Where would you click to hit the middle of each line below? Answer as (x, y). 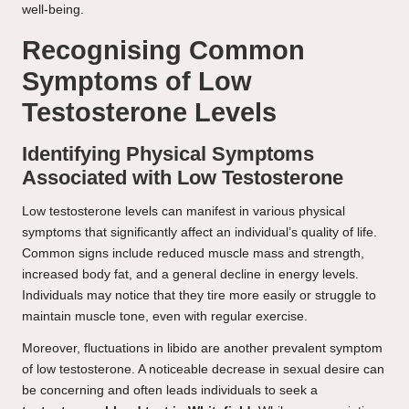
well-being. (53, 10)
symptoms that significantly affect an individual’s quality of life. (199, 233)
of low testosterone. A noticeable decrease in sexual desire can (203, 370)
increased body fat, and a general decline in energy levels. (190, 275)
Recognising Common (163, 51)
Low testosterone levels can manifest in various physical (184, 212)
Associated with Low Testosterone (183, 178)
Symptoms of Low (137, 82)
